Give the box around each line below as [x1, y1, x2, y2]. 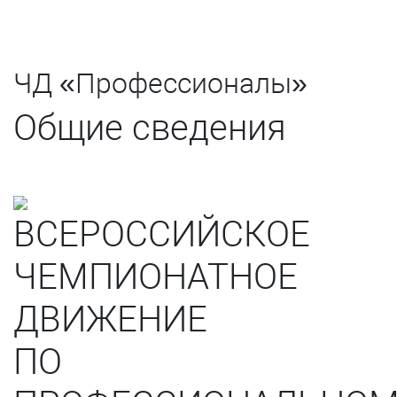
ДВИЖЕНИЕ [13, 298, 207, 340]
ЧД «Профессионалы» [13, 66, 307, 100]
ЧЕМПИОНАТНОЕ [13, 255, 298, 298]
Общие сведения [13, 106, 286, 149]
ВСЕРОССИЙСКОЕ [13, 213, 310, 255]
